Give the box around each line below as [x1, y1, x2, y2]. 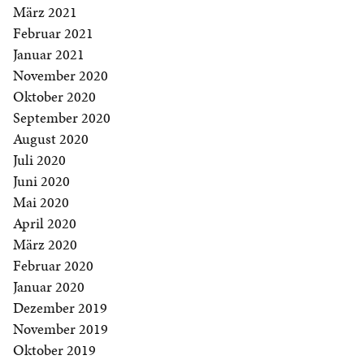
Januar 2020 [13, 276, 84, 297]
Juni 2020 [13, 171, 70, 192]
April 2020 [13, 213, 76, 234]
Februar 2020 [13, 255, 93, 276]
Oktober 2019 [13, 340, 96, 361]
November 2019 [13, 318, 108, 340]
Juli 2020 [13, 149, 66, 171]
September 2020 [13, 107, 110, 128]
